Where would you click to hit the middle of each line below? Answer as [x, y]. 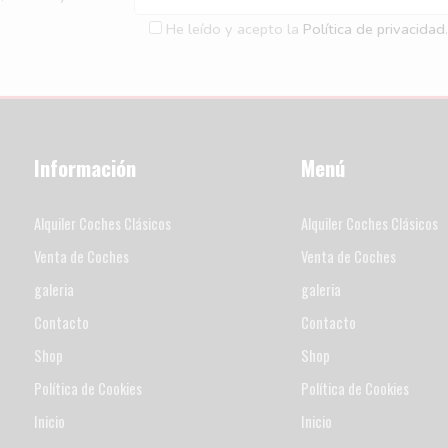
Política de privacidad [373, 28]
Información [84, 167]
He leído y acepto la [234, 28]
